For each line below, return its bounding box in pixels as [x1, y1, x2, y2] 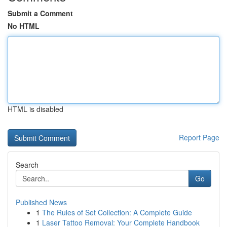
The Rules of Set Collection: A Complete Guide [42, 207, 192, 217]
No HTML [8, 21, 40, 31]
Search [16, 160, 39, 170]
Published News [16, 197, 67, 207]
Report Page [179, 132, 219, 142]
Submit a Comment [8, 8, 73, 18]
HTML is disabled [8, 104, 63, 114]
